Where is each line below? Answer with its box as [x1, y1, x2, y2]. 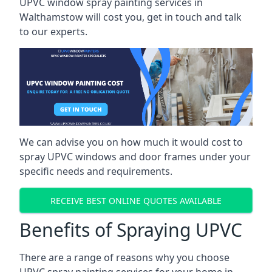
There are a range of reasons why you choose [19, 251, 229, 264]
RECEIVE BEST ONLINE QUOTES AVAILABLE [50, 194, 222, 206]
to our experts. [19, 25, 87, 38]
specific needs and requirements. [19, 165, 172, 178]
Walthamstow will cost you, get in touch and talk [19, 10, 242, 24]
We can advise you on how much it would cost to [19, 135, 243, 149]
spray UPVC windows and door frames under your [19, 150, 251, 163]
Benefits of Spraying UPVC [19, 217, 242, 242]
